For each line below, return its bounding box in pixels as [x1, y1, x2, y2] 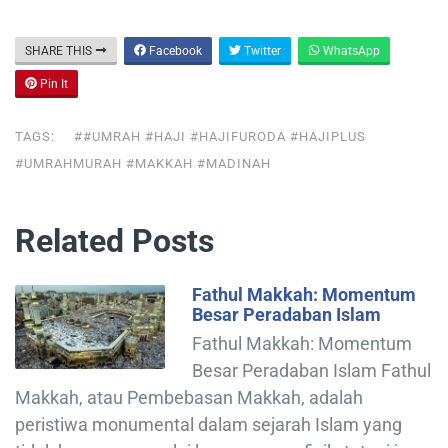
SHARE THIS [25, 43, 95, 58]
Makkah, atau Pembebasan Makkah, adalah [15, 386, 363, 408]
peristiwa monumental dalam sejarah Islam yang [15, 413, 402, 435]
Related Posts [15, 221, 214, 260]
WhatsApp [320, 43, 380, 58]
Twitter [241, 43, 281, 58]
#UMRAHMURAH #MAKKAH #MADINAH [15, 155, 271, 171]
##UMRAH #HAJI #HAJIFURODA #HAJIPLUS [74, 128, 366, 144]
